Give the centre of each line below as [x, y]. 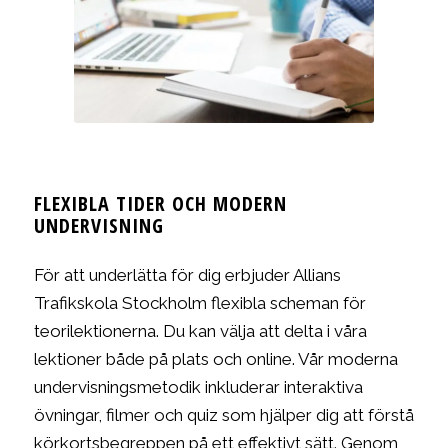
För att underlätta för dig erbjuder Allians [187, 275]
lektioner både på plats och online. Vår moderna [215, 359]
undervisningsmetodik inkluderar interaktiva [198, 387]
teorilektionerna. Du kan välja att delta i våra [200, 331]
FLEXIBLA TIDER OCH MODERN [160, 204]
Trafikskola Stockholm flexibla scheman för [199, 303]
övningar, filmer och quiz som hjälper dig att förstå [223, 415]
